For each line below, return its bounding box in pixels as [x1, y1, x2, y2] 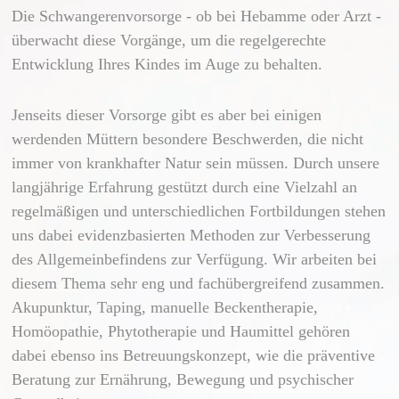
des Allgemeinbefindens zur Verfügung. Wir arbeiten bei [12, 249, 378, 268]
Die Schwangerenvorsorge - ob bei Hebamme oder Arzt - [12, 6, 382, 25]
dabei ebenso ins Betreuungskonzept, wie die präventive [12, 346, 376, 364]
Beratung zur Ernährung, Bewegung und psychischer [12, 370, 354, 388]
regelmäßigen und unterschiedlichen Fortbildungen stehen [12, 201, 387, 220]
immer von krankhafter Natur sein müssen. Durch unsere [12, 153, 380, 172]
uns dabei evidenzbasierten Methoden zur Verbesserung [12, 225, 371, 244]
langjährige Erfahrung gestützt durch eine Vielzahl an [12, 177, 358, 196]
